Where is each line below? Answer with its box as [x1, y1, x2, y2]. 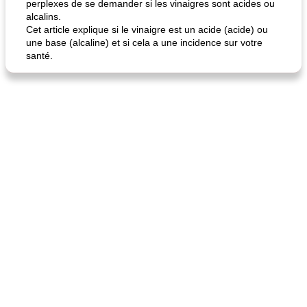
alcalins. [26, 11, 61, 22]
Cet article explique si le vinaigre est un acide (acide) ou [26, 24, 268, 35]
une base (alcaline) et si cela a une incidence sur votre [26, 37, 262, 48]
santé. [26, 50, 53, 61]
